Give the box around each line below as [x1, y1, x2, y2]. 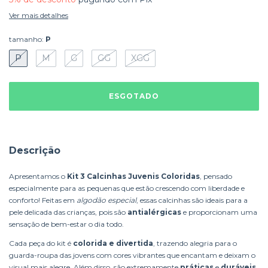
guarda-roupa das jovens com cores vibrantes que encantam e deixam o [9, 250, 255, 260]
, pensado [200, 171, 232, 181]
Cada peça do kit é [9, 238, 73, 248]
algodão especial [77, 195, 136, 205]
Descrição [9, 144, 60, 156]
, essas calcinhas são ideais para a [136, 195, 248, 205]
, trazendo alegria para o [153, 238, 237, 248]
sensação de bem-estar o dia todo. [9, 219, 124, 229]
